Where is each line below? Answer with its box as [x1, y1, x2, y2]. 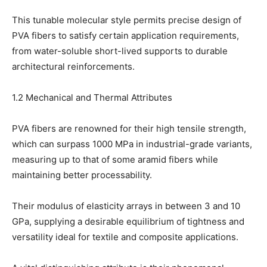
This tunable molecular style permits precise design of [12, 14, 241, 26]
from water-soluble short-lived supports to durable [12, 45, 228, 57]
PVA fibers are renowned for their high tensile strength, [12, 123, 246, 135]
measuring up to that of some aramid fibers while [12, 154, 218, 166]
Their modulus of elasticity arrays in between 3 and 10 [12, 200, 240, 212]
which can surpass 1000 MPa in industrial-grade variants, [12, 138, 252, 150]
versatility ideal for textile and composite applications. [12, 231, 238, 243]
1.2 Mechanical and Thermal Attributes [12, 92, 172, 104]
